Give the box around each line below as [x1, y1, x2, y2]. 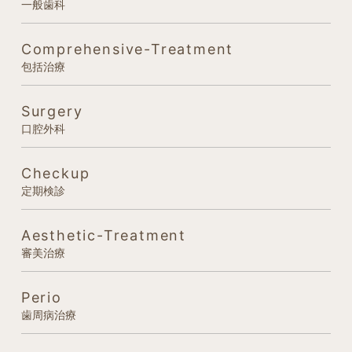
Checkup [20, 164, 90, 181]
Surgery [20, 102, 83, 119]
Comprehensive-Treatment [20, 40, 234, 57]
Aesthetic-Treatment [20, 226, 187, 244]
